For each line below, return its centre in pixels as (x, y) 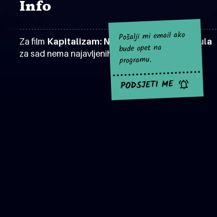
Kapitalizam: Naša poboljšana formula (130, 42)
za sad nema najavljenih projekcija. (87, 54)
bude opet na (140, 48)
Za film (33, 42)
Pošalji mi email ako (152, 36)
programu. (136, 60)
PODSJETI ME (147, 85)
